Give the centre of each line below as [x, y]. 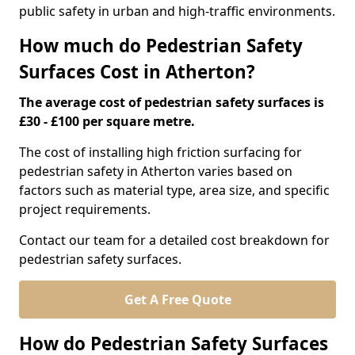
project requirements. [85, 209]
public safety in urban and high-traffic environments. [177, 11]
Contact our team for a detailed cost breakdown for [174, 240]
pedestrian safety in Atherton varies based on [156, 171]
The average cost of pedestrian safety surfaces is [172, 102]
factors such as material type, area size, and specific [174, 190]
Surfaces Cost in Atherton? [137, 72]
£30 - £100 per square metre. [107, 121]
